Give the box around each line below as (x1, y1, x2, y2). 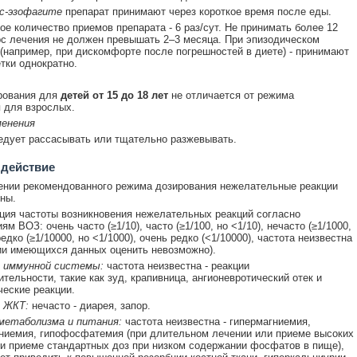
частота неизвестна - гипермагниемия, (121, 316, 311, 328)
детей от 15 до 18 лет (60, 89, 168, 101)
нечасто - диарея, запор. (28, 300, 151, 312)
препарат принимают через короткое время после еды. (61, 6, 331, 18)
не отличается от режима (167, 89, 294, 101)
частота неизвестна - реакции (103, 260, 249, 272)
